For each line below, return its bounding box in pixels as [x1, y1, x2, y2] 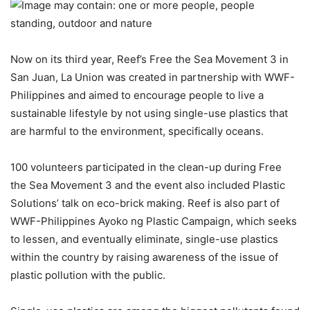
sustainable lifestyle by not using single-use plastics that [10, 106, 288, 120]
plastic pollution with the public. [10, 268, 165, 282]
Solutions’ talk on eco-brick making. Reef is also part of [10, 196, 280, 210]
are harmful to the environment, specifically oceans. [10, 124, 264, 138]
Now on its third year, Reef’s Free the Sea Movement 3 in [10, 52, 289, 66]
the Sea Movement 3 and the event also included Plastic [10, 178, 285, 192]
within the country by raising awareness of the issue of [10, 250, 278, 264]
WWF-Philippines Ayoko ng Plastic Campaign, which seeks [10, 214, 297, 228]
